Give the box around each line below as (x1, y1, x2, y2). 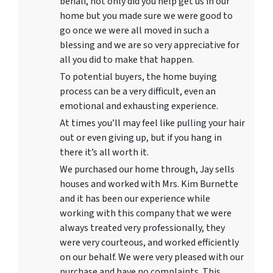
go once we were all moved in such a (60, 24, 209, 37)
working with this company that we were (60, 207, 232, 220)
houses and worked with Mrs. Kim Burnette (60, 177, 238, 191)
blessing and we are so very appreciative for (60, 38, 239, 52)
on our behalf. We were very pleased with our (60, 250, 244, 264)
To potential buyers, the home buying (60, 70, 217, 83)
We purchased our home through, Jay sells (60, 163, 235, 176)
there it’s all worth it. (60, 146, 149, 159)
